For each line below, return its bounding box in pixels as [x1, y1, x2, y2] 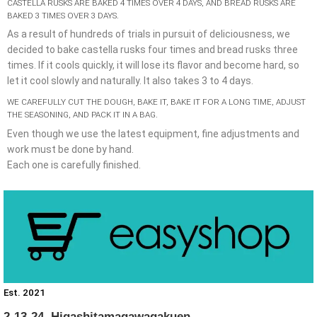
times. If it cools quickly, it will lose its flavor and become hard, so [7, 59, 299, 71]
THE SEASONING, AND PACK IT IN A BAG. [7, 110, 158, 120]
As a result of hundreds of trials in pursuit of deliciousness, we [7, 28, 290, 40]
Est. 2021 [4, 287, 45, 298]
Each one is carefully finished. [7, 158, 141, 171]
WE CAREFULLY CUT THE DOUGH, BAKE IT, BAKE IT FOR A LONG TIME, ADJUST [7, 97, 306, 108]
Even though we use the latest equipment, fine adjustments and [7, 127, 299, 139]
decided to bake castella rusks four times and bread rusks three [7, 44, 298, 56]
